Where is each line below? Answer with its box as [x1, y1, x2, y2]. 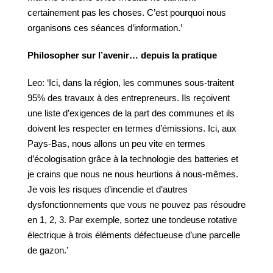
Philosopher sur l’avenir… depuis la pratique [27, 50, 217, 60]
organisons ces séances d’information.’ [27, 23, 182, 33]
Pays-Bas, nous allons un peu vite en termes [27, 138, 205, 149]
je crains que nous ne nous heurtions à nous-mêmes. [27, 169, 238, 179]
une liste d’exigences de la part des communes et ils [27, 108, 235, 118]
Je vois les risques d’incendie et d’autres [27, 184, 188, 194]
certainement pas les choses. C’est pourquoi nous [27, 7, 226, 18]
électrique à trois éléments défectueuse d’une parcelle [27, 230, 240, 240]
